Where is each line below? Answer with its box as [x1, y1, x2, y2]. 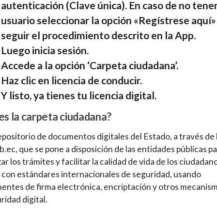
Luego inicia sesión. [1, 44, 89, 56]
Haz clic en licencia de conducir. [1, 74, 142, 86]
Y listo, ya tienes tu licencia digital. [1, 89, 158, 101]
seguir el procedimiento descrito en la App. [1, 29, 196, 41]
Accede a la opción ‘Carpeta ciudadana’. [1, 59, 178, 71]
